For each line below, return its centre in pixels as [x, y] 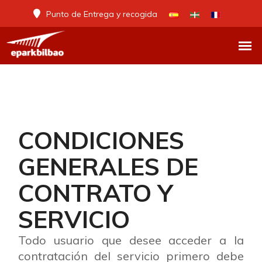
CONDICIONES [101, 140]
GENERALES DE [108, 166]
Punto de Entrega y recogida [101, 14]
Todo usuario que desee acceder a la [131, 240]
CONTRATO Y [95, 193]
